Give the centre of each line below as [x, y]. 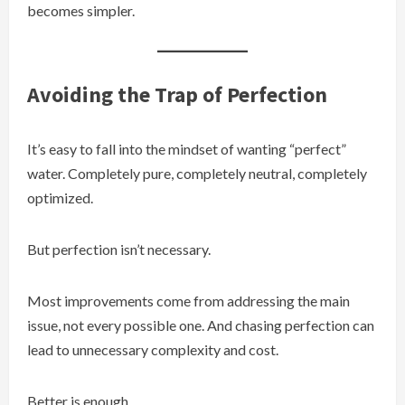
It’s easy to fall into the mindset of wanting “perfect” [187, 149]
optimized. [60, 198]
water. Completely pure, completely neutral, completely [197, 174]
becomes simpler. [81, 11]
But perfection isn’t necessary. [119, 250]
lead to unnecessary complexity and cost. [153, 350]
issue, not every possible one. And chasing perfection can [201, 325]
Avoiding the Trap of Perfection [177, 95]
